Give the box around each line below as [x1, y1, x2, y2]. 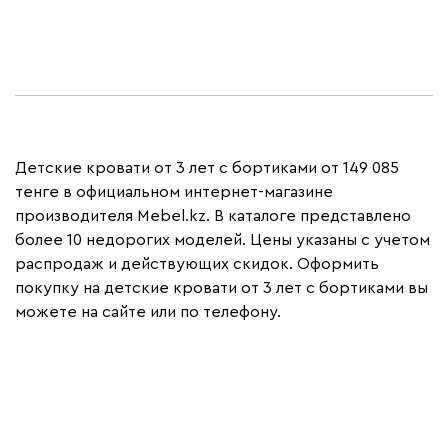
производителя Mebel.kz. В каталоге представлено [15, 207, 411, 224]
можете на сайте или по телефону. [15, 303, 281, 320]
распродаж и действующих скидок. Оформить [15, 255, 379, 272]
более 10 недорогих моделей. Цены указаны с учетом [15, 231, 430, 248]
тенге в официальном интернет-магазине [15, 183, 333, 200]
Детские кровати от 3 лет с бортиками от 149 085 [15, 159, 399, 176]
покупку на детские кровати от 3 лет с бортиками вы [15, 279, 428, 296]
